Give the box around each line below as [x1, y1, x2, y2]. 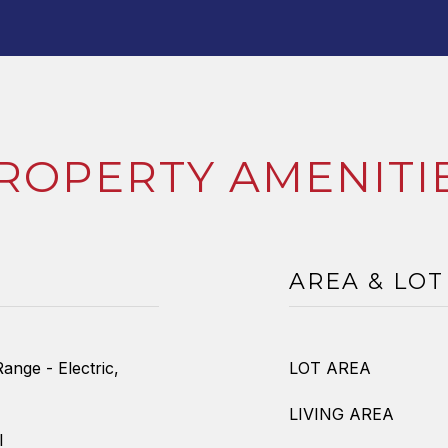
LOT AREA [289, 358, 371, 378]
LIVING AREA [289, 404, 394, 424]
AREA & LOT [289, 268, 444, 295]
